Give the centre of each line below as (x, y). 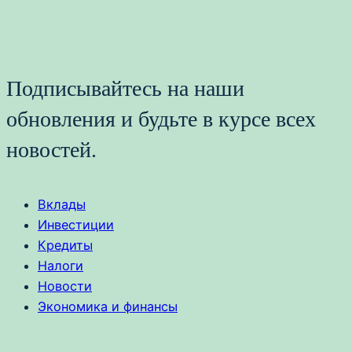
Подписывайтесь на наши (125, 88)
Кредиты (65, 246)
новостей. (51, 149)
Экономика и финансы (108, 307)
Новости (65, 286)
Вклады (62, 205)
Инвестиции (76, 225)
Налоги (60, 266)
